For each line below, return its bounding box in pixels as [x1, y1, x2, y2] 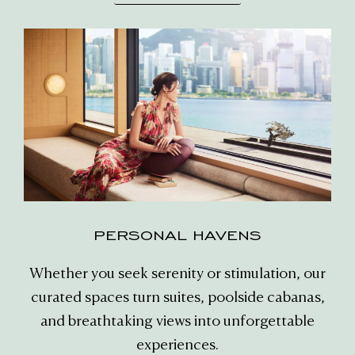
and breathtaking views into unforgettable [40, 315, 315, 330]
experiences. [136, 338, 219, 353]
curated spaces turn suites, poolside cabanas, [30, 291, 325, 306]
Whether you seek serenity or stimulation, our [29, 267, 326, 282]
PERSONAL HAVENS [94, 227, 261, 244]
